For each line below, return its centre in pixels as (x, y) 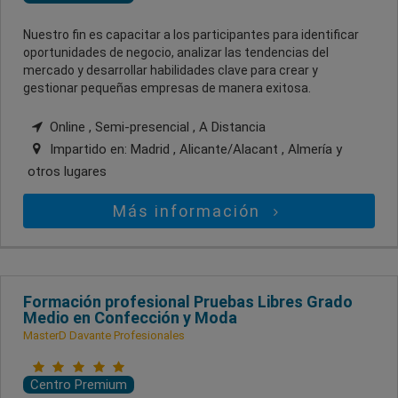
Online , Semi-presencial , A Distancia (156, 127)
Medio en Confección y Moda (130, 317)
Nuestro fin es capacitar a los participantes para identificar (191, 34)
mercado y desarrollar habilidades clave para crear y (171, 70)
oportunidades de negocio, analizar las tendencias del (176, 52)
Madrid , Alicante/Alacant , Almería (233, 149)
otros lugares (67, 171)
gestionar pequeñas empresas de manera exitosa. (167, 88)
